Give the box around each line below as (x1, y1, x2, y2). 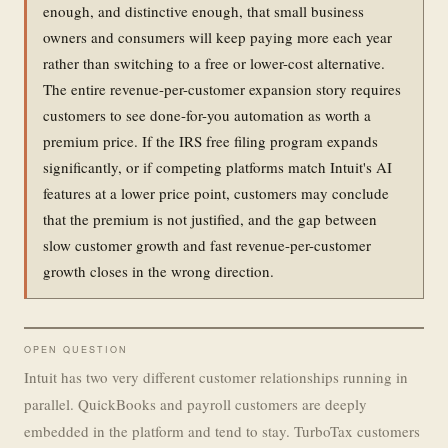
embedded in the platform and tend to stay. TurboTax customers (24, 420, 420, 441)
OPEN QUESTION (24, 342, 128, 356)
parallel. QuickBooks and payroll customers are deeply (24, 393, 367, 414)
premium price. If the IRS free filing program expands (43, 130, 378, 151)
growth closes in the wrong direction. (43, 260, 274, 281)
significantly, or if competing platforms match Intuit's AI (43, 156, 392, 177)
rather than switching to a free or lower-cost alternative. (43, 52, 385, 73)
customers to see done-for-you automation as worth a (43, 104, 371, 125)
